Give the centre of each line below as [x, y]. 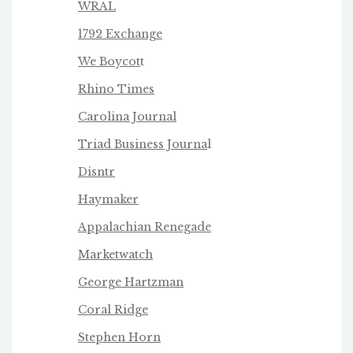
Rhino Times [116, 89]
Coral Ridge [113, 309]
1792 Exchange [120, 33]
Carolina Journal [127, 116]
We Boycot [109, 61]
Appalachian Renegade [145, 227]
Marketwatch [115, 254]
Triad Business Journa [143, 144]
